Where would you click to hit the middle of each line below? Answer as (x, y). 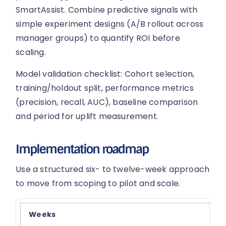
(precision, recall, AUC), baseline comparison (107, 102)
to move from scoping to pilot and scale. (98, 184)
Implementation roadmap (82, 149)
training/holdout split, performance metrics (105, 88)
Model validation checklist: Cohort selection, (105, 74)
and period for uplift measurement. (87, 116)
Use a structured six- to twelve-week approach (113, 169)
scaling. (31, 52)
